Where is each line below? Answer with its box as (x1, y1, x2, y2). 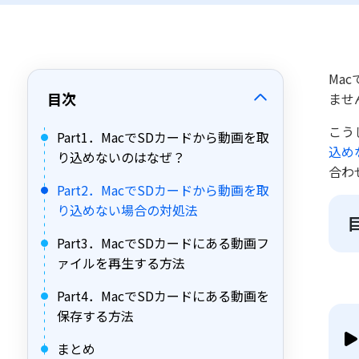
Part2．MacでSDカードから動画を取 (57, 180, 269, 200)
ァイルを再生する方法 (57, 253, 185, 272)
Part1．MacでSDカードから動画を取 (57, 127, 269, 147)
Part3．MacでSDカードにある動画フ (57, 233, 269, 252)
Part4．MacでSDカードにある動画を (57, 286, 269, 305)
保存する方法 (57, 306, 134, 325)
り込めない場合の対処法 (57, 200, 198, 220)
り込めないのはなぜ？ (57, 147, 185, 167)
